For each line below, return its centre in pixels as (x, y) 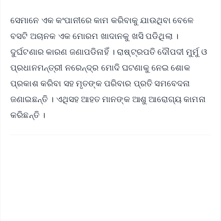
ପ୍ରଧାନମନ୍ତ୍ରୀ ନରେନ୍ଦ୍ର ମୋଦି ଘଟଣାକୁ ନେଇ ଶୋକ (100, 68)
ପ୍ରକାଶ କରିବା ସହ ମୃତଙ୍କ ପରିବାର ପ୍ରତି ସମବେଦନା (100, 83)
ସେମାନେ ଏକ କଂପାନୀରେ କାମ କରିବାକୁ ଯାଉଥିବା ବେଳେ (102, 20)
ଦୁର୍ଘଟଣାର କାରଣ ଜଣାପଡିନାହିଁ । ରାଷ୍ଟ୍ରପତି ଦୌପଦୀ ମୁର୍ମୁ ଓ (109, 52)
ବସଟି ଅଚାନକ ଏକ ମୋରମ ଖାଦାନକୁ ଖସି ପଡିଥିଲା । (95, 36)
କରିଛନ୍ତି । (29, 115)
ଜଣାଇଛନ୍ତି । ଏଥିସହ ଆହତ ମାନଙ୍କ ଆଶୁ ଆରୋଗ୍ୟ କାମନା (108, 99)
